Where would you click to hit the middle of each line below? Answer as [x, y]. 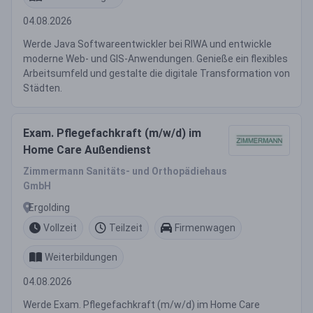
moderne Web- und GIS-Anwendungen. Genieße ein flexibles [155, 59]
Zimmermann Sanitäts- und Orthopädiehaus [125, 171]
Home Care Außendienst [87, 150]
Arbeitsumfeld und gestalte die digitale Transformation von [156, 73]
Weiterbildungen [81, 257]
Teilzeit [126, 227]
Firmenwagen [205, 227]
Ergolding [49, 207]
